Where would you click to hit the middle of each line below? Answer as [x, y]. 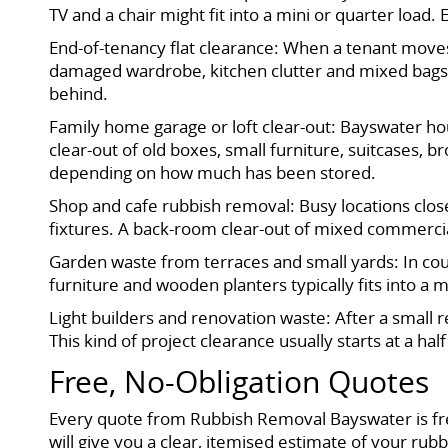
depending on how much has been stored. [213, 172]
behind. [79, 93]
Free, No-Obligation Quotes [239, 381]
